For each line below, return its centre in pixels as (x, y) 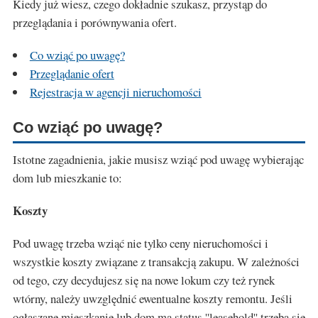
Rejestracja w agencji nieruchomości (115, 92)
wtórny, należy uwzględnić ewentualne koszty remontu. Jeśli (153, 298)
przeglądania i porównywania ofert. (95, 22)
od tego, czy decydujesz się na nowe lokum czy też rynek (144, 280)
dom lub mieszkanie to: (67, 178)
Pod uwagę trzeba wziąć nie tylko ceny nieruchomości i (141, 243)
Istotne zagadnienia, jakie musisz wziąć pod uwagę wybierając (158, 159)
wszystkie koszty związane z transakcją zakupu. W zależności (156, 262)
